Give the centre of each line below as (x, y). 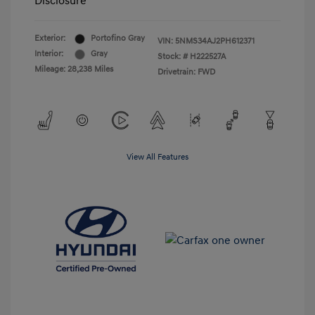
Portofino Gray (118, 39)
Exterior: (50, 39)
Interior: (49, 54)
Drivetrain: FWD (186, 72)
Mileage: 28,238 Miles (74, 70)
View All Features (157, 157)
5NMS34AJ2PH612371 (215, 41)
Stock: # (173, 57)
